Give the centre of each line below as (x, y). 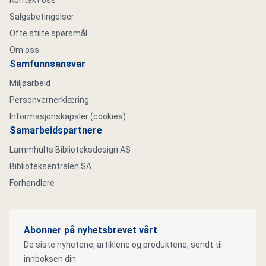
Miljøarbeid (30, 83)
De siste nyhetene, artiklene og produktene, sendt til (123, 245)
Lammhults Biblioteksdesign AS (70, 150)
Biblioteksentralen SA (50, 166)
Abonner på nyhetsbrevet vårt (91, 230)
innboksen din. (51, 259)
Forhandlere (32, 183)
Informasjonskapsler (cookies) (68, 116)
